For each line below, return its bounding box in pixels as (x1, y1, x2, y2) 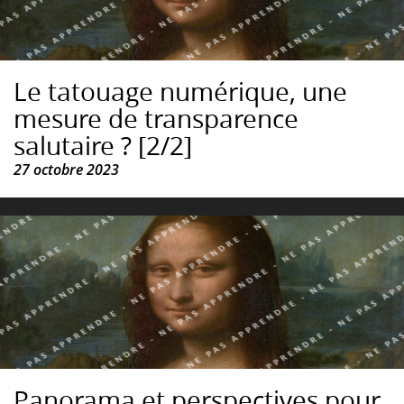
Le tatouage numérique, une (14, 75, 347, 109)
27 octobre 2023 (14, 160, 119, 180)
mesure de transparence (14, 102, 298, 136)
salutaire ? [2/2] (14, 129, 192, 163)
